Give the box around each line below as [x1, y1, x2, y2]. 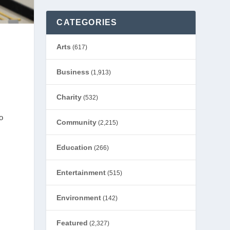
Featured [56, 219, 88, 227]
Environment [56, 194, 102, 202]
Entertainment [56, 168, 106, 177]
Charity [56, 93, 82, 101]
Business [56, 68, 90, 76]
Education [56, 143, 93, 151]
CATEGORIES [56, 18, 118, 27]
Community [56, 118, 97, 126]
